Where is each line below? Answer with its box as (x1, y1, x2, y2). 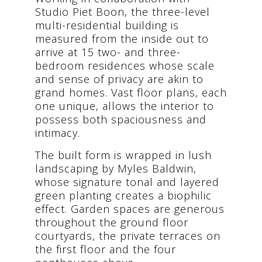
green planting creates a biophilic (35, 189, 212, 204)
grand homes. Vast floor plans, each (35, 87, 227, 101)
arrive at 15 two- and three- (35, 46, 181, 61)
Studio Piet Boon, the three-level (35, 6, 210, 20)
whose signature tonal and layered (35, 176, 219, 191)
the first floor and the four (35, 243, 176, 258)
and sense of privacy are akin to (35, 73, 204, 88)
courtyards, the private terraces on (35, 230, 220, 244)
